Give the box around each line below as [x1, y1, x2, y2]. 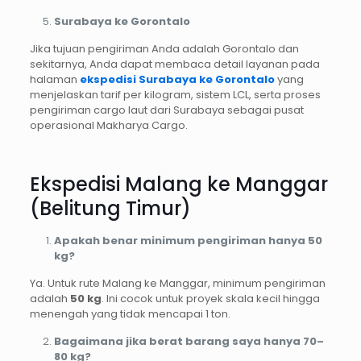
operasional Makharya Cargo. [29, 117, 188, 133]
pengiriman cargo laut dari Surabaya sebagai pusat [29, 102, 304, 118]
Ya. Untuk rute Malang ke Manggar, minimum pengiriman [29, 275, 326, 291]
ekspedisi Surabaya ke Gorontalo [79, 71, 275, 87]
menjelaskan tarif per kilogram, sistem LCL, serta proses [29, 86, 321, 102]
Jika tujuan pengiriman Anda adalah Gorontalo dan [29, 40, 299, 56]
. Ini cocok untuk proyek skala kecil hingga [101, 290, 320, 306]
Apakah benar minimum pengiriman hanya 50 [53, 232, 322, 248]
